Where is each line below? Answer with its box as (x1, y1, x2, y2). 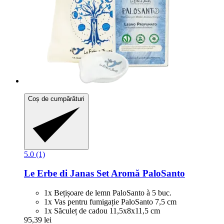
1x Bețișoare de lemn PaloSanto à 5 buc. (44, 188, 171, 197)
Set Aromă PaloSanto (94, 168, 185, 179)
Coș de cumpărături (28, 95, 84, 103)
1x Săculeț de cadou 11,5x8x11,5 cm (44, 206, 160, 215)
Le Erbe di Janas (24, 168, 94, 179)
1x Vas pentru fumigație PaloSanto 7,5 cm (44, 197, 176, 206)
